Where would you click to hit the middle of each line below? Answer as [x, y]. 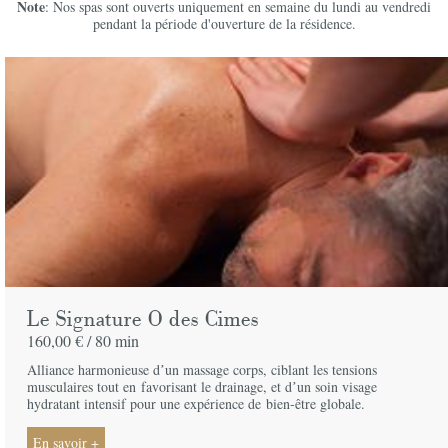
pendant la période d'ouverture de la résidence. [224, 24]
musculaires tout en [84, 386]
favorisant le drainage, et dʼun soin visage [259, 386]
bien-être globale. [316, 403]
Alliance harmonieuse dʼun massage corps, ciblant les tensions [202, 369]
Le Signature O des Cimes [143, 319]
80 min [117, 340]
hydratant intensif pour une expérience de [147, 403]
